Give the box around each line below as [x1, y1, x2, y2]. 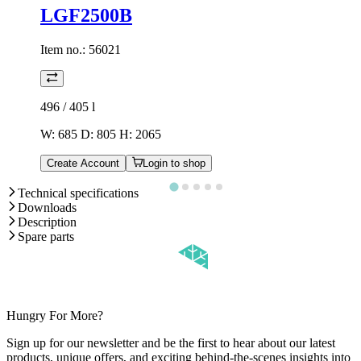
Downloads [18, 200, 77, 214]
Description [18, 214, 77, 229]
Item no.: [40, 42, 89, 56]
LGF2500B [40, 4, 132, 26]
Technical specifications [18, 185, 139, 200]
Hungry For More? [6, 308, 103, 322]
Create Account [47, 156, 119, 169]
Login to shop [143, 156, 205, 169]
